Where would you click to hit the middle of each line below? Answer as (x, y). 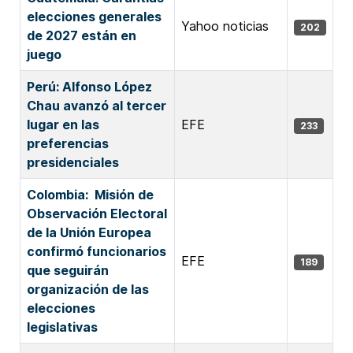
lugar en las (63, 124)
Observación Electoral (97, 214)
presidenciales (73, 162)
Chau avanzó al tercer (97, 106)
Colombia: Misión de (90, 195)
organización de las (88, 289)
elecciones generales (94, 17)
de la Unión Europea (89, 232)
